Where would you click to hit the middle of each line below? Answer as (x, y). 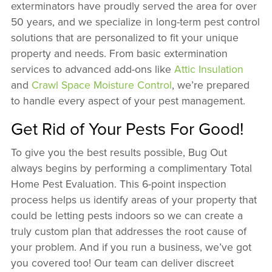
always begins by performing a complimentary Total (131, 168)
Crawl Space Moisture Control (101, 85)
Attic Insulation (209, 69)
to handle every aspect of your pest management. (128, 101)
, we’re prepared (210, 85)
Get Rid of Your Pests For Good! (127, 129)
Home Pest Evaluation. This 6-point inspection (118, 184)
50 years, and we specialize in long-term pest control (135, 22)
